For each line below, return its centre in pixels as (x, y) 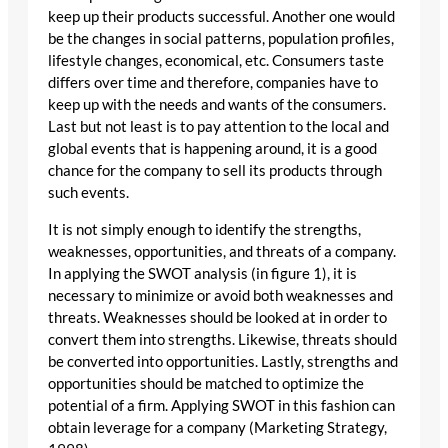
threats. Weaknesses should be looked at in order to (217, 317)
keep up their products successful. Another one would (221, 17)
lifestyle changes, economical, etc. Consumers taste (216, 61)
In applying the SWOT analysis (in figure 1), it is (202, 273)
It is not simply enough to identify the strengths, (204, 229)
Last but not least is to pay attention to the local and (218, 127)
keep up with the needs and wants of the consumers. (217, 105)
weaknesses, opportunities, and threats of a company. (222, 251)
